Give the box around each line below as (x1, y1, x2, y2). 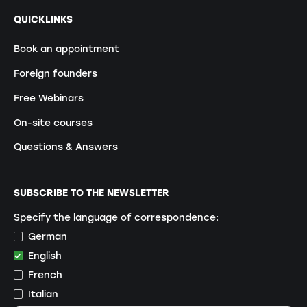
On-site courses (13, 116, 93, 128)
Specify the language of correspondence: (13, 212, 219, 223)
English (28, 249, 62, 261)
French (28, 269, 63, 280)
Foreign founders (13, 68, 97, 79)
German (28, 231, 68, 243)
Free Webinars (13, 92, 84, 103)
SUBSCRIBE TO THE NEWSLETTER (13, 187, 169, 199)
